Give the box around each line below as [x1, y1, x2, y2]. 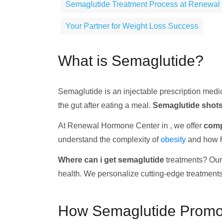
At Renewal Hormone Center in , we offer [58, 121, 204, 130]
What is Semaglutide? [58, 53, 204, 69]
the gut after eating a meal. [58, 101, 153, 110]
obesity [161, 135, 186, 144]
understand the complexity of [58, 135, 161, 144]
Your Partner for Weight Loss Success [65, 22, 198, 30]
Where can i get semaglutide [58, 156, 164, 164]
